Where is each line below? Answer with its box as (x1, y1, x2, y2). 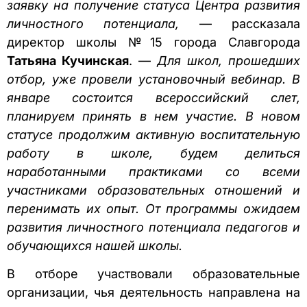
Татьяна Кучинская (7, 53, 129, 68)
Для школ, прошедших (157, 53, 300, 68)
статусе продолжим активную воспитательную (7, 127, 300, 142)
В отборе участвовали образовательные (7, 267, 300, 282)
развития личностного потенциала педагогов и (7, 219, 300, 234)
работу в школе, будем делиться (7, 145, 300, 160)
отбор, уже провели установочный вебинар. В (7, 71, 300, 86)
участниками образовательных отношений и (7, 182, 300, 197)
